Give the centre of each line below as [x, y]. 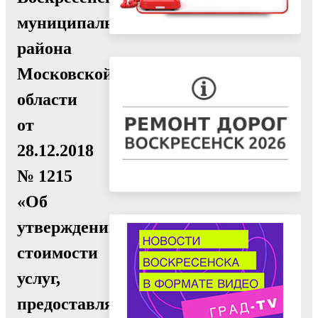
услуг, [39, 278]
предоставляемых [86, 303]
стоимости [57, 252]
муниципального [82, 22]
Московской [65, 73]
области [47, 99]
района [44, 48]
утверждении [68, 227]
